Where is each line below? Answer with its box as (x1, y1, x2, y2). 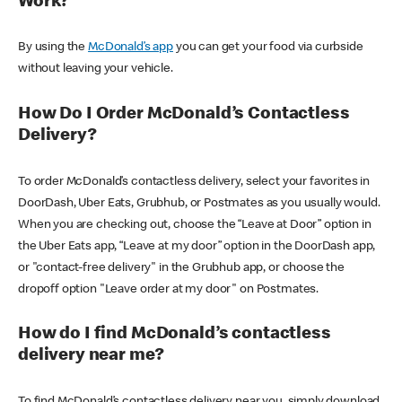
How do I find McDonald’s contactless (18, 326, 331, 345)
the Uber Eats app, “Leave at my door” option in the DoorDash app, (18, 240, 376, 253)
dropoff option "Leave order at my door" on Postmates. (18, 283, 319, 296)
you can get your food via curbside (172, 41, 363, 55)
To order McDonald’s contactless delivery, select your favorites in (18, 175, 371, 188)
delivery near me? (18, 347, 164, 366)
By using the (18, 41, 89, 55)
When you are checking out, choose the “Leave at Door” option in (18, 218, 371, 232)
